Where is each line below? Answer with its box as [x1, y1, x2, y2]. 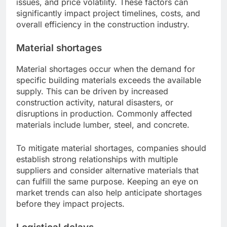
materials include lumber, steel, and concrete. [16, 119, 190, 130]
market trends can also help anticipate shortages [16, 187, 202, 198]
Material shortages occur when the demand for [16, 63, 195, 74]
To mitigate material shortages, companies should [16, 142, 206, 153]
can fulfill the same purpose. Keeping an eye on [16, 176, 198, 186]
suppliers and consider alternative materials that [16, 165, 199, 175]
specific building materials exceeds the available [16, 74, 201, 85]
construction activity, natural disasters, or [16, 97, 173, 107]
